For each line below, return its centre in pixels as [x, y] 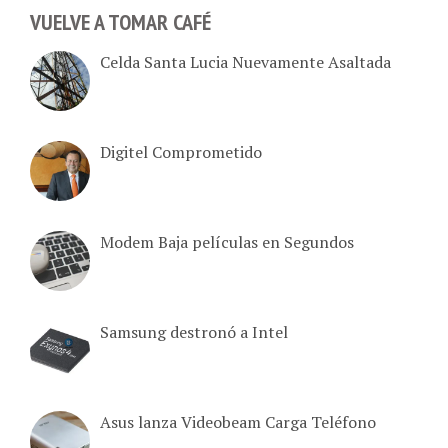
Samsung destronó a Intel [194, 307]
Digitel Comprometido [181, 127]
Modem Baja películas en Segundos [227, 217]
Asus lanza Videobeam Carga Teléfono [238, 397]
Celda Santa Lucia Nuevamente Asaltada [245, 37]
